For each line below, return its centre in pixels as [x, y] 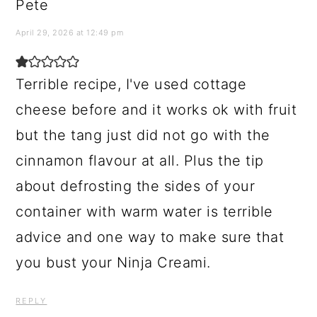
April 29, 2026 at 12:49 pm [70, 32]
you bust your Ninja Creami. [113, 262]
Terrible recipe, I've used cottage [131, 84]
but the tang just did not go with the [143, 135]
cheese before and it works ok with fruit [156, 109]
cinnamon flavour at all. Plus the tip [140, 160]
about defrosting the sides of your [136, 186]
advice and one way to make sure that [150, 237]
